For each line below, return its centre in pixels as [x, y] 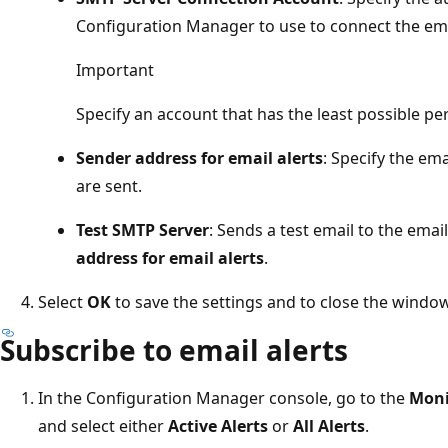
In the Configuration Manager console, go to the [223, 397]
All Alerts [329, 425]
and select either [103, 425]
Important [115, 69]
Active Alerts [218, 425]
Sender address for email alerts [199, 157]
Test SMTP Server [142, 229]
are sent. [109, 185]
